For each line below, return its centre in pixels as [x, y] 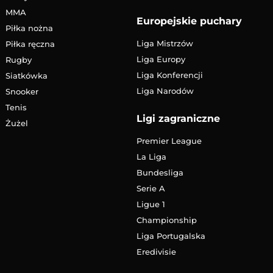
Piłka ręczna [30, 44]
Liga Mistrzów [165, 43]
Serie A [151, 188]
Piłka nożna [29, 28]
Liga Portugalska [171, 236]
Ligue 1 [151, 204]
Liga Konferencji [170, 75]
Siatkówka [26, 75]
